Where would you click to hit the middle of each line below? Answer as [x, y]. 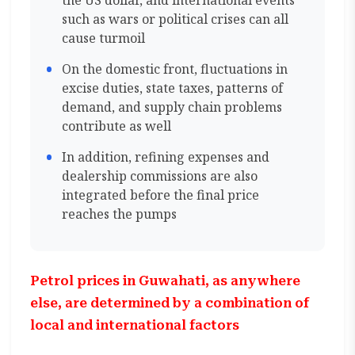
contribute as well [117, 126]
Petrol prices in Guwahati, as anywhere [166, 281]
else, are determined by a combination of [170, 303]
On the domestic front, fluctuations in [175, 69]
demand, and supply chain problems [172, 107]
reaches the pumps [120, 214]
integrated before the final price [161, 195]
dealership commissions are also [160, 176]
